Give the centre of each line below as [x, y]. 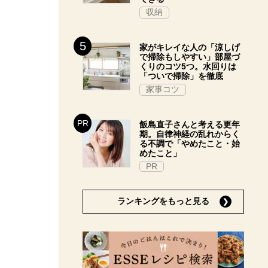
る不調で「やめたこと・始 [190, 144]
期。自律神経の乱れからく [190, 134]
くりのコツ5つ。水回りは [188, 66]
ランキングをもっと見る [163, 201]
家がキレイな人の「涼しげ [190, 47]
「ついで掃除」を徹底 [181, 76]
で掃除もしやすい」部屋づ [190, 57]
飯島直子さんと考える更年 [190, 124]
